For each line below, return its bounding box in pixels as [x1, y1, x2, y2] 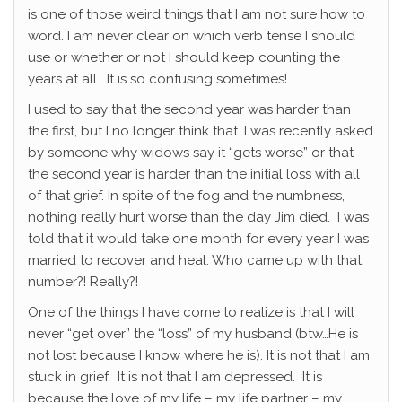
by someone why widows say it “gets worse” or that [28, 144, 354, 162]
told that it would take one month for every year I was [28, 231, 369, 248]
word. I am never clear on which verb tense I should [28, 28, 355, 45]
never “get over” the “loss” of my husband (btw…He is [28, 326, 358, 343]
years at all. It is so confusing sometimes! [28, 71, 287, 88]
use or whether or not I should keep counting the [28, 49, 340, 66]
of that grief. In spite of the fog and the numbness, [28, 188, 345, 205]
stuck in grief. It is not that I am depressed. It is [28, 369, 322, 386]
